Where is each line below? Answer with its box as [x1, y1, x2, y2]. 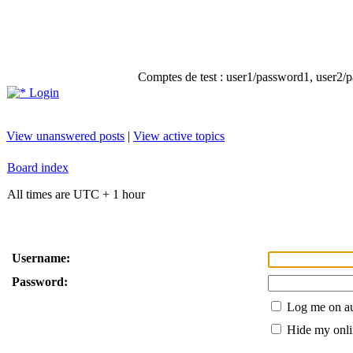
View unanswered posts [6, 129, 124, 143]
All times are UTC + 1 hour [7, 188, 145, 201]
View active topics [133, 129, 225, 143]
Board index [7, 161, 69, 174]
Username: [12, 251, 70, 265]
